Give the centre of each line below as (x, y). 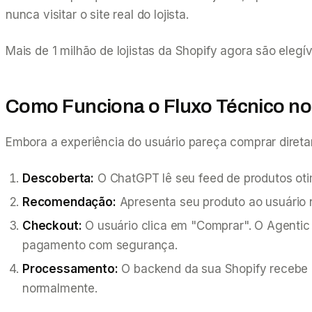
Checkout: (52, 225)
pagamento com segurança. (100, 245)
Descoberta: (58, 178)
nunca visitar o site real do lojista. (97, 14)
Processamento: (70, 268)
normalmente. (60, 288)
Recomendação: (69, 202)
